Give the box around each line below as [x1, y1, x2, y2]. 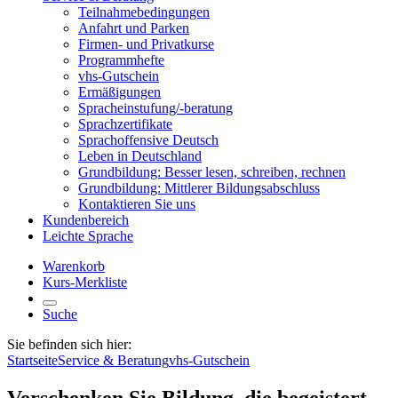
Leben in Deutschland [78, 148, 202, 163]
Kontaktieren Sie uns [78, 196, 195, 211]
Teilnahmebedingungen [78, 4, 210, 20]
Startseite [7, 353, 58, 368]
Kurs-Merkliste [43, 275, 127, 290]
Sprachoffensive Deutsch [78, 132, 219, 147]
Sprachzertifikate [78, 116, 172, 131]
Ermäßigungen [78, 84, 161, 99]
